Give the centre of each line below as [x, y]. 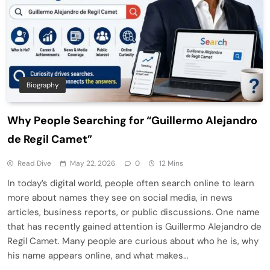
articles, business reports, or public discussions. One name [133, 212]
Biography [42, 85]
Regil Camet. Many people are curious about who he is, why [133, 241]
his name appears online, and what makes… [98, 256]
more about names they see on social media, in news [120, 198]
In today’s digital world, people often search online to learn [131, 184]
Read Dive [34, 164]
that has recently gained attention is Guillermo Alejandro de [134, 227]
